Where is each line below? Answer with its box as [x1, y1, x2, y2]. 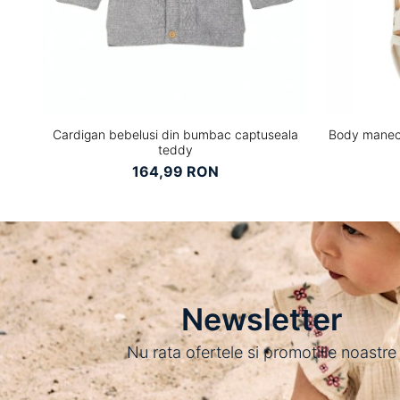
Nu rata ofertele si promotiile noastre [127, 342, 397, 362]
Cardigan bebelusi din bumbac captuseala [52, 126, 298, 142]
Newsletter [181, 300, 343, 337]
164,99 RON [131, 162, 219, 180]
